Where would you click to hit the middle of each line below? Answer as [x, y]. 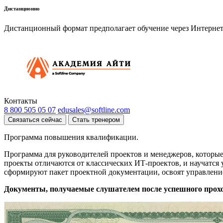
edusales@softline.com [94, 110]
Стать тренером [96, 119]
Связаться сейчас [35, 119]
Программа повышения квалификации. [71, 137]
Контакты [21, 101]
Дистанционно [22, 8]
